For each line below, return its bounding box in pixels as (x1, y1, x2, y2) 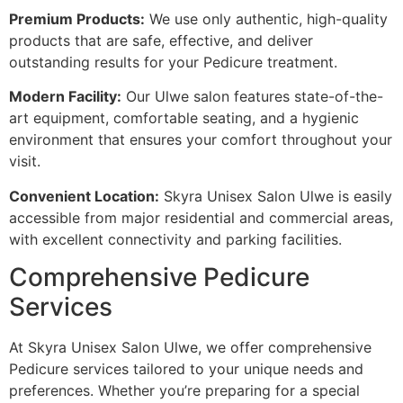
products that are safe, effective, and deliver (9, 31, 313, 50)
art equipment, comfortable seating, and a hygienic (9, 109, 359, 128)
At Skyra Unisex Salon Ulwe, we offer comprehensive (9, 338, 372, 357)
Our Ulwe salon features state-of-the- (121, 87, 383, 106)
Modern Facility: (9, 87, 121, 106)
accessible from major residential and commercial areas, (9, 208, 393, 227)
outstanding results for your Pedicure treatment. (9, 53, 337, 72)
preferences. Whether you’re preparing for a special (9, 381, 360, 400)
